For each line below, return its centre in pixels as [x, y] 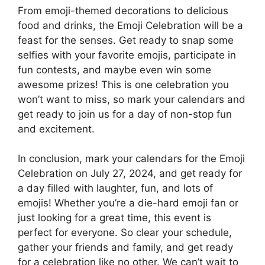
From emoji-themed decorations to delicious [123, 10]
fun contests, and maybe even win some [114, 70]
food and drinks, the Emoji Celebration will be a [130, 25]
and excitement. [56, 129]
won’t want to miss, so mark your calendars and [132, 99]
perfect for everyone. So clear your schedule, [125, 232]
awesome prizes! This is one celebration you [123, 84]
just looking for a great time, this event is [114, 218]
